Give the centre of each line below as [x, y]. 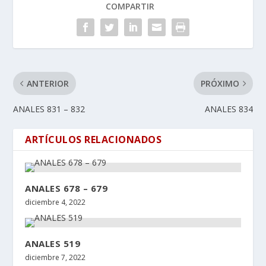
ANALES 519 [53, 243]
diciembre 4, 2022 [56, 202]
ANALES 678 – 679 [66, 188]
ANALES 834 [229, 109]
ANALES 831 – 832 [49, 109]
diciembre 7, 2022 [56, 257]
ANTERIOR [48, 83]
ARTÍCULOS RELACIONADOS [94, 139]
